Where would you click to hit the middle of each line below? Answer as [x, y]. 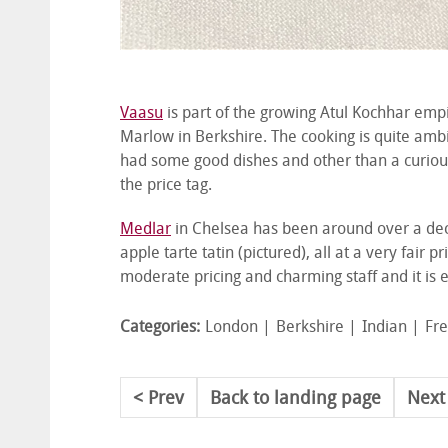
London [231, 328]
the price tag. [166, 186]
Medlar [145, 230]
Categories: [160, 328]
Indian [384, 328]
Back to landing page [295, 399]
